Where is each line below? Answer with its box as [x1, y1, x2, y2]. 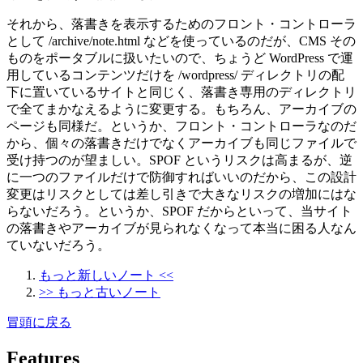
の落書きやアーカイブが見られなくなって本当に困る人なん [6, 220, 357, 235]
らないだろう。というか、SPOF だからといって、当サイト [6, 203, 352, 218]
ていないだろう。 [6, 237, 110, 252]
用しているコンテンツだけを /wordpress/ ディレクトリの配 [6, 67, 344, 82]
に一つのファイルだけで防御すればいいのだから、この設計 [6, 169, 357, 184]
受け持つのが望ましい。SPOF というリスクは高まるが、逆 [6, 152, 352, 167]
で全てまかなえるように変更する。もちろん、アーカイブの [6, 101, 357, 116]
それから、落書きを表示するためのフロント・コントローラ [6, 16, 357, 31]
